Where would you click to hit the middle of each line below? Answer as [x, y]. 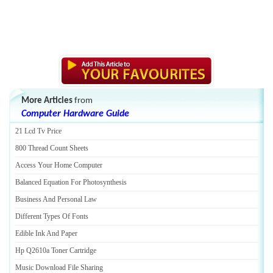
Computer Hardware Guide [75, 114]
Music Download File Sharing [59, 268]
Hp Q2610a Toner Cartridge [56, 250]
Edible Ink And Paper [46, 233]
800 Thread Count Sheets [52, 148]
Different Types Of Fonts [52, 216]
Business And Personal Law [56, 199]
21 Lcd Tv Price [38, 131]
